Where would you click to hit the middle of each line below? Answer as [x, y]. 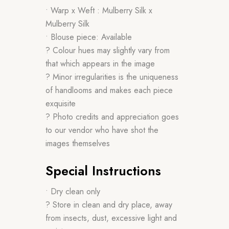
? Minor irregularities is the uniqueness [112, 77]
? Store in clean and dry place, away [109, 204]
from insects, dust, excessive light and [111, 218]
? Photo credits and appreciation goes [112, 117]
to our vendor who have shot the [102, 130]
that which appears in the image [100, 63]
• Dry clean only [73, 191]
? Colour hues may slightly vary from [108, 50]
